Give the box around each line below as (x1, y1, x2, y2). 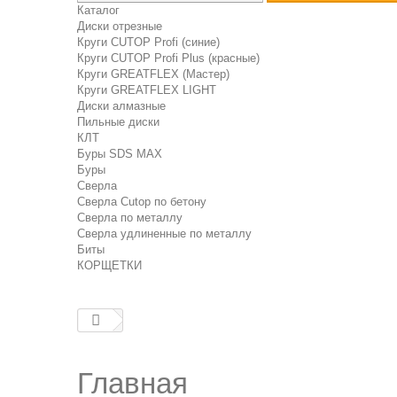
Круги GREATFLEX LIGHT (77, 83, 216, 97)
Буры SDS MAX (77, 147, 162, 160)
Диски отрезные (77, 19, 162, 33)
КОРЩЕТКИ (77, 259, 142, 272)
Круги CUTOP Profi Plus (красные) (77, 51, 260, 65)
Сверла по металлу (77, 211, 183, 224)
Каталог (77, 4, 120, 17)
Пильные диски (77, 115, 160, 128)
